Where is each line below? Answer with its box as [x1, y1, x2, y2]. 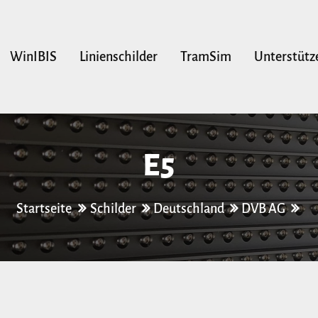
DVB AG [241, 202, 285, 216]
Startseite [16, 202, 74, 216]
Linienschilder [79, 49, 158, 64]
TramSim [180, 49, 231, 64]
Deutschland [153, 202, 224, 216]
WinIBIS [9, 49, 57, 64]
